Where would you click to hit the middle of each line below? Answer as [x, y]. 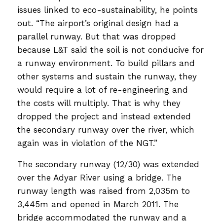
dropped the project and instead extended [104, 116]
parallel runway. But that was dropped [97, 36]
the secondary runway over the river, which [106, 129]
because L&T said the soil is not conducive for [110, 50]
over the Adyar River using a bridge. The [99, 177]
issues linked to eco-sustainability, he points [108, 10]
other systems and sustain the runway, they [107, 76]
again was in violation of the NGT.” [89, 143]
